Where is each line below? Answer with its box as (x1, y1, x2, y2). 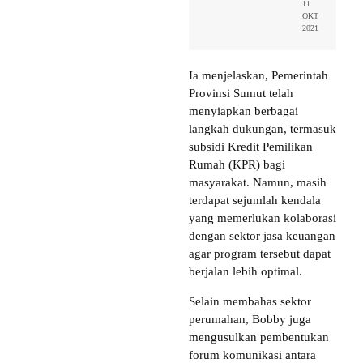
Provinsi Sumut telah (189, 86, 293, 100)
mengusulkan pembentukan (189, 330, 329, 344)
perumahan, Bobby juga (189, 312, 311, 326)
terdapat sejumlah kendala (189, 193, 321, 207)
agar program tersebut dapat (189, 246, 331, 260)
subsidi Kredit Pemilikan (189, 139, 313, 153)
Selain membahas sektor (189, 294, 311, 308)
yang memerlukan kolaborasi (189, 211, 336, 224)
